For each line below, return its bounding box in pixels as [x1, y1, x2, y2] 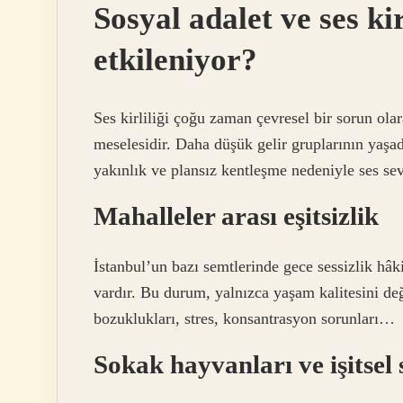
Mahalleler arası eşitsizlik [94, 201, 379, 230]
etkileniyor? [94, 42, 257, 78]
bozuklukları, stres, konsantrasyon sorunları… [94, 309, 395, 328]
